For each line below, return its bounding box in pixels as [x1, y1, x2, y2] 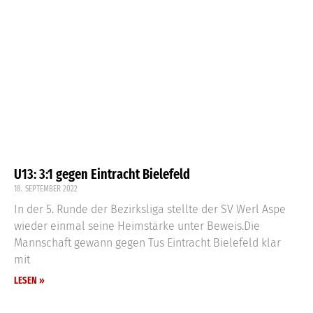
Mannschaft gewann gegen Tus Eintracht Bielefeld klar [14, 235, 281, 249]
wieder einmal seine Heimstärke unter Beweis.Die [14, 219, 260, 233]
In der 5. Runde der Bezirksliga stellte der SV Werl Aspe [14, 202, 286, 216]
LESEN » [14, 274, 45, 286]
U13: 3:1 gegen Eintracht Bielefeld [14, 165, 190, 182]
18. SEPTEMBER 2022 [14, 183, 78, 194]
